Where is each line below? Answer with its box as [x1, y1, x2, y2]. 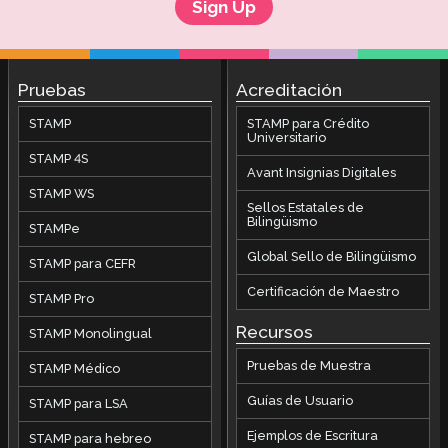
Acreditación [236, 79, 343, 100]
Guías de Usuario [247, 392, 354, 408]
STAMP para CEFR [28, 256, 136, 272]
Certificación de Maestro [247, 284, 400, 300]
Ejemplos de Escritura [247, 427, 379, 443]
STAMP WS [28, 186, 94, 202]
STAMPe [28, 221, 80, 237]
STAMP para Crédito [247, 116, 370, 132]
